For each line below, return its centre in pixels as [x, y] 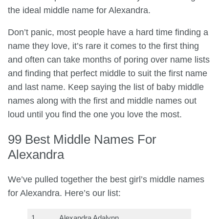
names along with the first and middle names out [102, 101]
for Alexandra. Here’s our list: [64, 193]
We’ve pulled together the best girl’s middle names [106, 180]
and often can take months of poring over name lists [109, 60]
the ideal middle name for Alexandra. [79, 10]
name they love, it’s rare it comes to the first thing [103, 46]
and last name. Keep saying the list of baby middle [106, 87]
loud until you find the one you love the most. [95, 115]
